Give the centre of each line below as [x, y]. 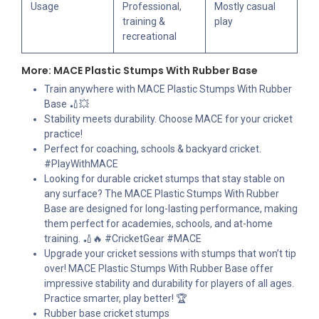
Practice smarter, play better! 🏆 [115, 299]
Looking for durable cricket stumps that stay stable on [164, 179]
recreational [150, 37]
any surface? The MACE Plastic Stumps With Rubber [162, 194]
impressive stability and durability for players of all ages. [169, 284]
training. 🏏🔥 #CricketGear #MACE [123, 239]
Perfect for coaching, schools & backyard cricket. [153, 149]
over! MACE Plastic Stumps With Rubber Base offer [159, 269]
